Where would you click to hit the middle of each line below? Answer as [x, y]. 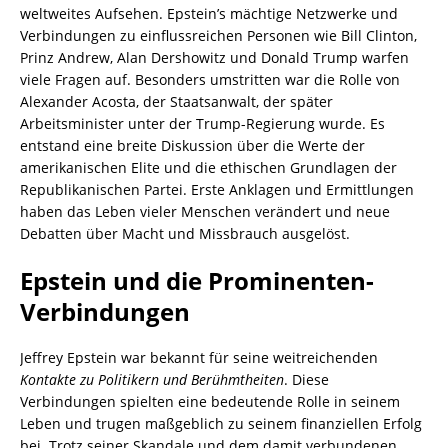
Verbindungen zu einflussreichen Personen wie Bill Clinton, [218, 36]
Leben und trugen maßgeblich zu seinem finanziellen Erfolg [221, 424]
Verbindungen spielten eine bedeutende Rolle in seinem [210, 402]
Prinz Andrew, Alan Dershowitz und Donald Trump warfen [214, 58]
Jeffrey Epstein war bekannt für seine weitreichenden [199, 358]
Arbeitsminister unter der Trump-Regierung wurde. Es [202, 124]
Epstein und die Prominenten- [197, 281]
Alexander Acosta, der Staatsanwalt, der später [176, 102]
